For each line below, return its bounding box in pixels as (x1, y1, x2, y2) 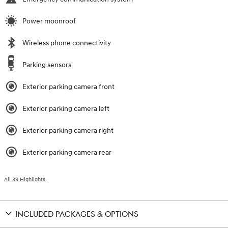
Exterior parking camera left (22, 104, 109, 113)
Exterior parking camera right (22, 126, 113, 135)
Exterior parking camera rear (22, 148, 111, 157)
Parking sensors (22, 60, 71, 69)
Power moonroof (22, 16, 76, 25)
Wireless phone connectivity (22, 38, 111, 47)
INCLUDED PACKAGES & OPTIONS (15, 209, 138, 219)
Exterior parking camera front (22, 82, 115, 91)
